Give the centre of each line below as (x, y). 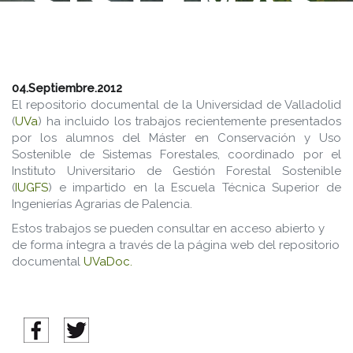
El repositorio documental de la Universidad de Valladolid (176, 105)
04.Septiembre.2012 (67, 88)
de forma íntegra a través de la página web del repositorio (176, 245)
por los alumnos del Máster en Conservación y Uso (176, 138)
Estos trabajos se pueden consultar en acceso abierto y (168, 229)
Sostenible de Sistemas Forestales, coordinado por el (176, 154)
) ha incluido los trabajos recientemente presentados (190, 121)
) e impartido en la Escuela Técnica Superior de (195, 188)
